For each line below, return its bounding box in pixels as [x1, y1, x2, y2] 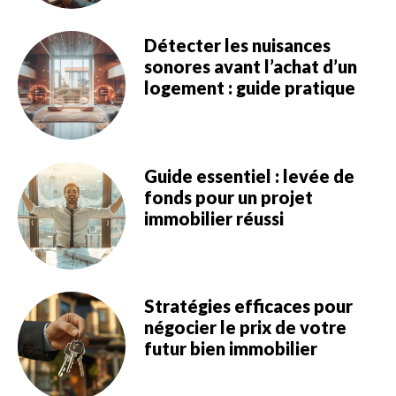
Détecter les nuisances [143, 34, 331, 57]
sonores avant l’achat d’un [143, 56, 357, 78]
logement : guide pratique [143, 77, 355, 99]
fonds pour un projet [143, 186, 313, 208]
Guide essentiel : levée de [143, 164, 354, 187]
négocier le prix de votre [143, 316, 346, 339]
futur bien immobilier [143, 338, 317, 360]
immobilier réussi [143, 207, 284, 229]
